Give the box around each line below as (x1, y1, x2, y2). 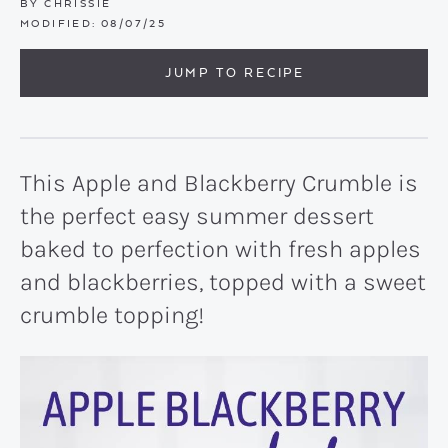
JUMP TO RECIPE (164, 64, 306, 81)
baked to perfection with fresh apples (20, 235, 421, 263)
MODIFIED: (20, 16, 97, 30)
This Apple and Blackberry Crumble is (20, 169, 418, 197)
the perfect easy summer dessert (20, 202, 374, 230)
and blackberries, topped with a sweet (20, 268, 426, 296)
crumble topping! (20, 301, 204, 329)
